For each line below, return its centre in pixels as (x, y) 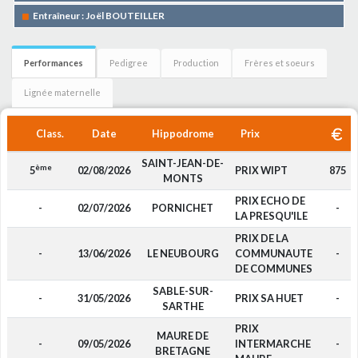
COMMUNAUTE (273, 253)
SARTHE (183, 306)
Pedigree (129, 63)
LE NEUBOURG (183, 253)
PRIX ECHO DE (270, 201)
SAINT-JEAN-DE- (183, 163)
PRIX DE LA (261, 238)
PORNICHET (183, 208)
